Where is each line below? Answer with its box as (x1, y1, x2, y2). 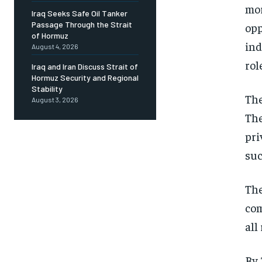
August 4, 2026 (32, 42, 78, 51)
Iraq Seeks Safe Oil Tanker (32, 8, 127, 19)
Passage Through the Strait (32, 19, 132, 30)
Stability (32, 84, 63, 94)
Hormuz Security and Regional (32, 73, 139, 83)
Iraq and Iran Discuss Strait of (32, 61, 138, 72)
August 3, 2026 (32, 95, 78, 104)
